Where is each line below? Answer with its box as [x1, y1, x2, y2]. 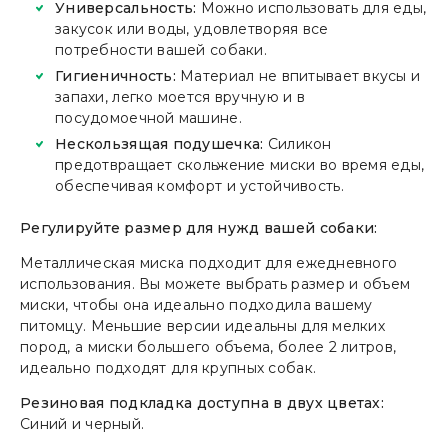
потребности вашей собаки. [55, 40, 267, 59]
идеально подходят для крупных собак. [20, 358, 317, 377]
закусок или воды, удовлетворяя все [55, 19, 329, 38]
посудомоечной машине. [55, 108, 242, 127]
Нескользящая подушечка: [55, 134, 264, 153]
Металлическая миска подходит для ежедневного [20, 253, 398, 272]
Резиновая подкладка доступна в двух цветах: [20, 393, 385, 412]
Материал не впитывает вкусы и [175, 66, 421, 85]
